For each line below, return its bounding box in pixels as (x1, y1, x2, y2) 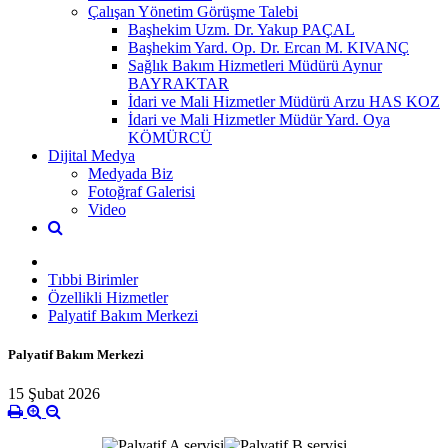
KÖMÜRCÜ (128, 128, 212, 146)
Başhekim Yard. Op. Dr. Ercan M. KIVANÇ (128, 38, 409, 56)
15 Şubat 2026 (8, 385, 100, 403)
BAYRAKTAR (128, 74, 229, 92)
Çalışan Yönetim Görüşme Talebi (88, 2, 298, 20)
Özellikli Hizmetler (48, 288, 168, 306)
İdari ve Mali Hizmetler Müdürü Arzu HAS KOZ (128, 92, 440, 110)
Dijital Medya (48, 146, 135, 164)
